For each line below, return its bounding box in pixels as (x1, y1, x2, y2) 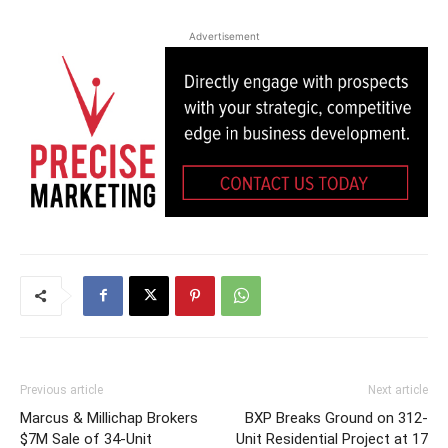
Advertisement (188, 29, 260, 42)
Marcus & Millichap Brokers (20, 408, 198, 427)
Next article (368, 382, 428, 397)
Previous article (20, 382, 103, 397)
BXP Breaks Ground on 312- (245, 408, 428, 427)
